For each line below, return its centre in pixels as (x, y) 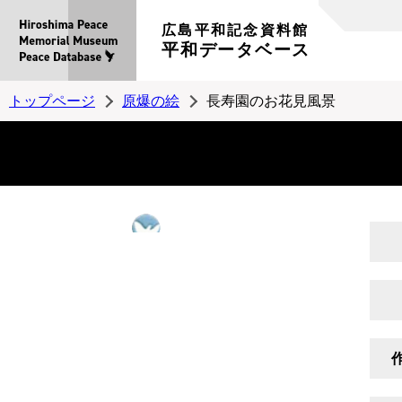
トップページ (52, 100)
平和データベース (236, 50)
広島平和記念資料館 (236, 30)
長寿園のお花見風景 (271, 100)
